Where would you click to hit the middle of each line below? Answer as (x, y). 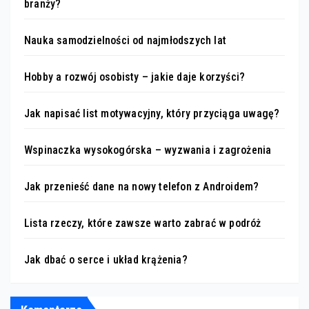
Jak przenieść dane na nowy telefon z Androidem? (142, 186)
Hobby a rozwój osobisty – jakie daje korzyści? (135, 77)
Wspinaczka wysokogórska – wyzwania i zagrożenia (148, 150)
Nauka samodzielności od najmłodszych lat (125, 40)
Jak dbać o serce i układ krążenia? (106, 259)
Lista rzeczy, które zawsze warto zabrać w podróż (143, 223)
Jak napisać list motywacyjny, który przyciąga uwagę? (152, 113)
